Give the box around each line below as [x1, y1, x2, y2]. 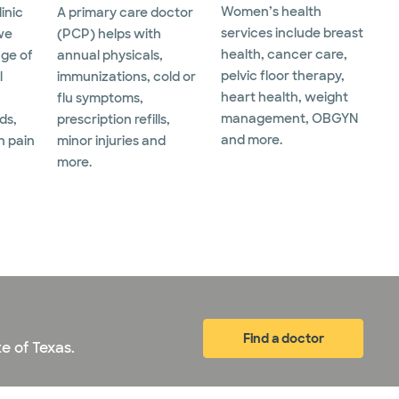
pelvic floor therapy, [221, 68, 345, 85]
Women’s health [221, 4, 322, 20]
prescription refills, [57, 111, 170, 128]
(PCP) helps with [57, 26, 161, 43]
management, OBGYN [221, 110, 358, 127]
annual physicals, [57, 47, 163, 64]
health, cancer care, [221, 46, 347, 63]
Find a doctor [242, 330, 324, 346]
